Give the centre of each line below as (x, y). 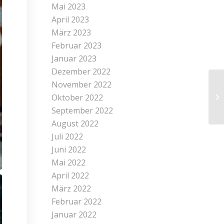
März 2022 (71, 188)
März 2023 (71, 32)
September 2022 (82, 110)
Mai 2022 (69, 162)
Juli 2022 (67, 136)
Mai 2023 (69, 6)
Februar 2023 (77, 45)
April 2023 (70, 19)
